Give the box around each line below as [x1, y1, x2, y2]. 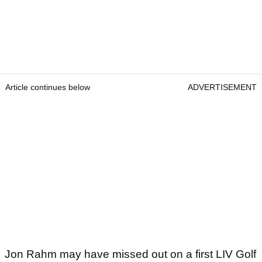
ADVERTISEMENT [188, 82, 257, 92]
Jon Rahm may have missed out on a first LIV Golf [5, 248, 256, 261]
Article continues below [5, 82, 90, 92]
